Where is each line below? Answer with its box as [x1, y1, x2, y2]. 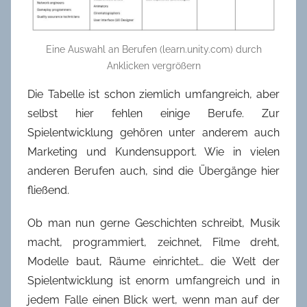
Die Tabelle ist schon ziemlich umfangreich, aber [27, 88, 280, 101]
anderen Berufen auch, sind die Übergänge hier [27, 164, 280, 178]
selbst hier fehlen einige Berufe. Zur [27, 107, 280, 121]
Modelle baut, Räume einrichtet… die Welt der [27, 255, 280, 269]
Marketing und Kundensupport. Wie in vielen [27, 145, 280, 159]
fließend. [27, 184, 69, 197]
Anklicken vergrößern [106, 60, 201, 72]
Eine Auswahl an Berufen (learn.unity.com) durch [45, 44, 262, 56]
